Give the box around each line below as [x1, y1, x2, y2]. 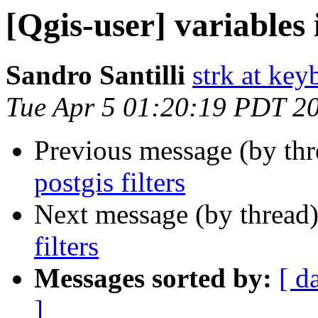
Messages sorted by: [34, 263, 272, 294]
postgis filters [34, 167, 185, 198]
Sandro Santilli [6, 60, 185, 91]
